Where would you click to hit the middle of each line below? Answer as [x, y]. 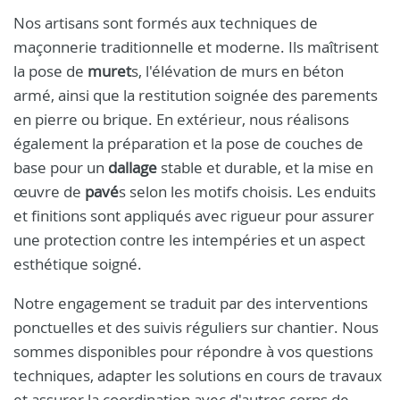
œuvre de [49, 192]
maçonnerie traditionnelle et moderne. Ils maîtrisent [196, 47]
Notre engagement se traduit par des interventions [191, 303]
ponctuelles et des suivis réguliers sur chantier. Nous [196, 327]
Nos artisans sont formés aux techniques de [166, 23]
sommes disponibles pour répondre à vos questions [193, 351]
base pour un [61, 167]
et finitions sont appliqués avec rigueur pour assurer [194, 216]
